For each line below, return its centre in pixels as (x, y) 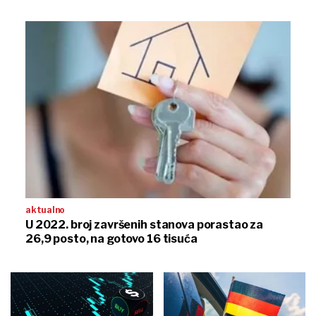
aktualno (45, 209)
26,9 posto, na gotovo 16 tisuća (111, 238)
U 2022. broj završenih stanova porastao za (145, 224)
